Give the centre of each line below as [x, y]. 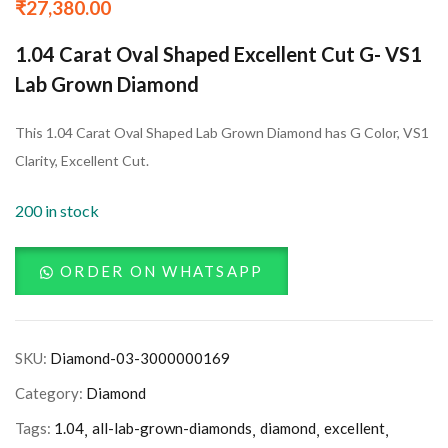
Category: [50, 393]
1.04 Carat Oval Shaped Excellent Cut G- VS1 [218, 54]
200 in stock [57, 211]
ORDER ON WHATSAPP [162, 271]
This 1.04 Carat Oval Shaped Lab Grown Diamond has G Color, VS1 [222, 133]
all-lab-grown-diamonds [172, 428]
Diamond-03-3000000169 [140, 358]
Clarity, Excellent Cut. [82, 161]
